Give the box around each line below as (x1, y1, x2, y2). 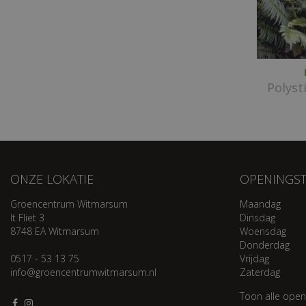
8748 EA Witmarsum (10, 225, 99, 238)
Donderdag (240, 238, 290, 252)
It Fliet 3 (10, 211, 44, 225)
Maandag (240, 197, 281, 211)
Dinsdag (240, 211, 275, 225)
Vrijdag (240, 252, 269, 266)
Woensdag (240, 225, 286, 238)
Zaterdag (240, 266, 280, 279)
